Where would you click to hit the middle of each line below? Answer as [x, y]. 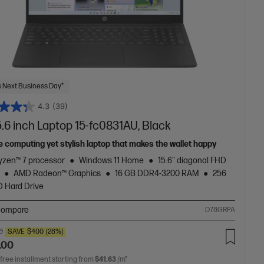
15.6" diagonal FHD [192, 160]
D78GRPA [220, 210]
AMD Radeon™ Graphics [57, 173]
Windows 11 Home [112, 160]
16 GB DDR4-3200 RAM [157, 173]
